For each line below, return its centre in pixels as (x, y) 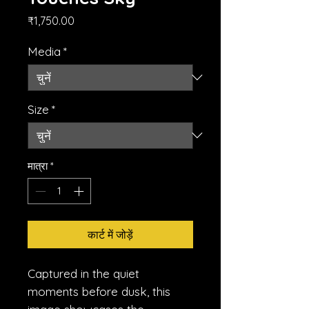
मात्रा (38, 166)
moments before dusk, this (99, 292)
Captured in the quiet (83, 274)
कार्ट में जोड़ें (110, 235)
